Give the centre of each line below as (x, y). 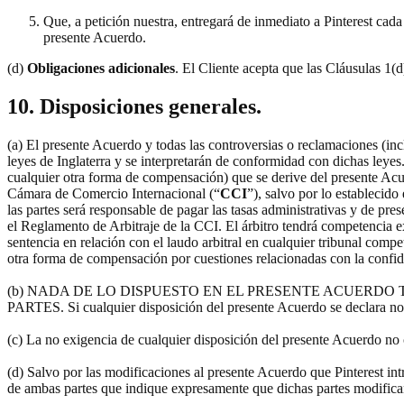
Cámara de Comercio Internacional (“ (114, 193)
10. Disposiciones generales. (134, 107)
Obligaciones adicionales (99, 69)
